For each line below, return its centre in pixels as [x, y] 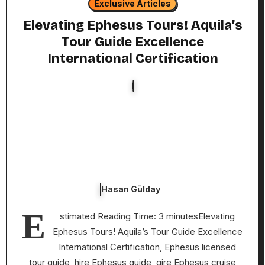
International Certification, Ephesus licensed [147, 247]
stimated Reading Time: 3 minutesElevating [147, 216]
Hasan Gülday [131, 189]
